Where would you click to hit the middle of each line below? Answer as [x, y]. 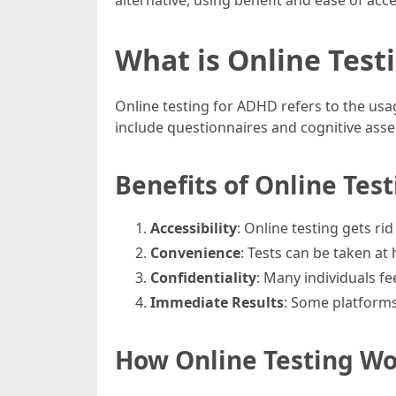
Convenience [195, 253]
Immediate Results [217, 302]
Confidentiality [203, 278]
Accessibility [194, 228]
